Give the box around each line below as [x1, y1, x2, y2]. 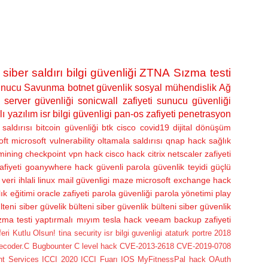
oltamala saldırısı [97, 135, 163, 145]
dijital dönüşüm [172, 122, 232, 132]
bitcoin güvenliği [36, 122, 98, 132]
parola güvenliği [92, 188, 153, 198]
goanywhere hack [25, 162, 93, 172]
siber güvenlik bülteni [96, 201, 176, 211]
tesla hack [102, 214, 142, 224]
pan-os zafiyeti [114, 108, 176, 119]
